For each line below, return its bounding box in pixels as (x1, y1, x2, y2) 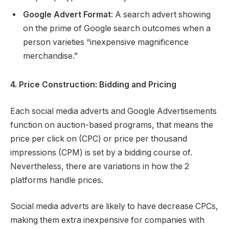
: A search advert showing (111, 10, 211, 20)
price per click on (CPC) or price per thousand (10, 133, 187, 144)
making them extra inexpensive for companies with (10, 215, 204, 225)
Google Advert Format (23, 10, 111, 20)
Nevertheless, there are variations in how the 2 (10, 161, 189, 171)
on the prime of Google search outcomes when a (23, 24, 211, 34)
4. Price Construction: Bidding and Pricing (10, 80, 176, 90)
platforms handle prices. (10, 175, 103, 185)
